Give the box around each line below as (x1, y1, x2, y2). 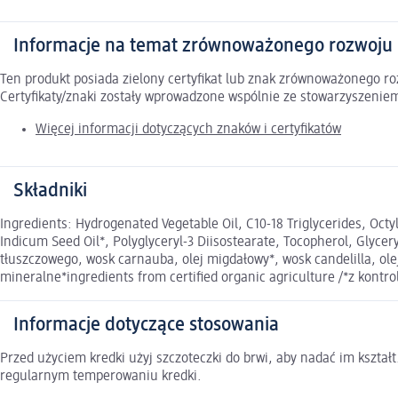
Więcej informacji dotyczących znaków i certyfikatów (36, 123, 341, 138)
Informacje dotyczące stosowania (13, 315, 279, 336)
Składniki (13, 181, 87, 202)
